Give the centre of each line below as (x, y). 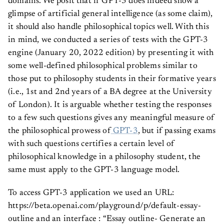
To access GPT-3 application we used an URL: (91, 193)
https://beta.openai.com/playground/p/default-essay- (104, 206)
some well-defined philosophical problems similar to (103, 66)
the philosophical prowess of (59, 131)
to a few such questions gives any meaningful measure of (111, 118)
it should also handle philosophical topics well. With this (108, 27)
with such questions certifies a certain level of (91, 144)
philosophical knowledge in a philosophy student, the (104, 157)
